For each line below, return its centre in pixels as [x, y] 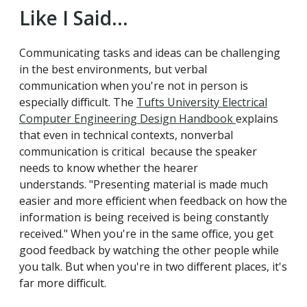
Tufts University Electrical [202, 102]
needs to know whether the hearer [109, 168]
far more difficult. [63, 283]
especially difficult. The [78, 102]
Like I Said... [74, 18]
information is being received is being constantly [144, 217]
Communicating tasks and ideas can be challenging [150, 52]
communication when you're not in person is [134, 85]
